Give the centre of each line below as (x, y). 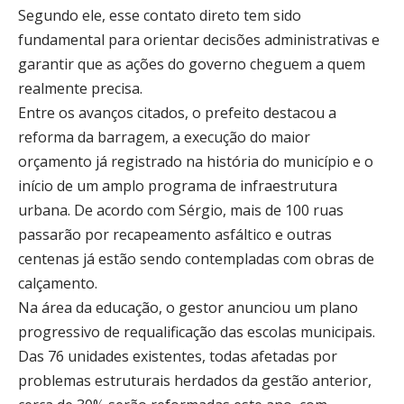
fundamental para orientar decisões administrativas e (199, 40)
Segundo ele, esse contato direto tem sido (160, 15)
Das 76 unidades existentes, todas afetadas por (178, 356)
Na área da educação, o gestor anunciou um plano (188, 308)
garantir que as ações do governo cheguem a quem (192, 64)
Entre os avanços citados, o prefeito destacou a (177, 113)
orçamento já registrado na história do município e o (196, 161)
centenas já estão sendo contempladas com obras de (196, 259)
